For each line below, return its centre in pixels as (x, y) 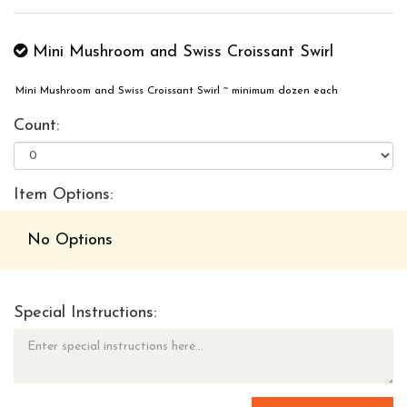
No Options (70, 240)
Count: (36, 126)
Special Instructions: (85, 313)
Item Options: (63, 195)
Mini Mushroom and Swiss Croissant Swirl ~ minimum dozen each (180, 91)
